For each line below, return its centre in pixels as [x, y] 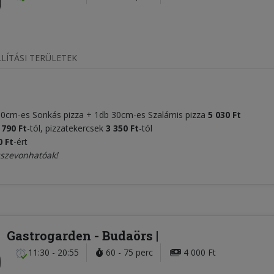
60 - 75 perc [128, 253]
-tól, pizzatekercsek [66, 128]
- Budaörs [124, 236]
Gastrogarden [49, 236]
